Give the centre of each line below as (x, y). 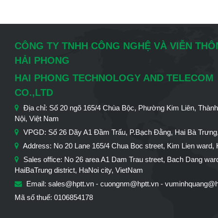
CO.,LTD (34, 93)
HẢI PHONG (42, 61)
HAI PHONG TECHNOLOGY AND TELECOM (114, 78)
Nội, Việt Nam (37, 119)
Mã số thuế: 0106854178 (54, 198)
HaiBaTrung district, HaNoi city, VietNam (79, 170)
